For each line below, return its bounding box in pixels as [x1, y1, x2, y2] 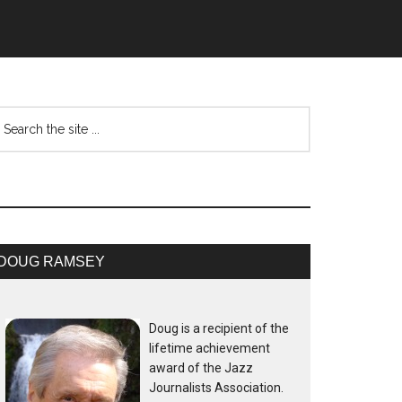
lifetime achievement [149, 341, 270, 355]
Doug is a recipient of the [149, 321, 289, 336]
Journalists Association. [149, 380, 284, 395]
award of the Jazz [149, 361, 253, 375]
